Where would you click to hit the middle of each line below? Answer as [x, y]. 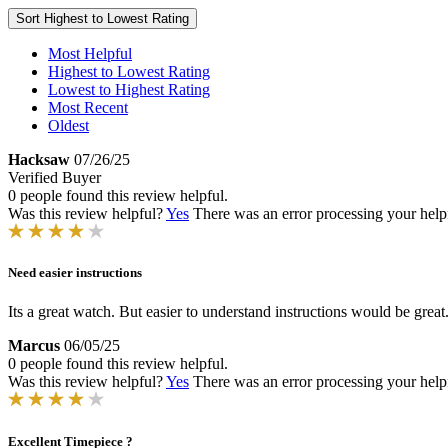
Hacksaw [39, 159]
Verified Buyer [54, 177]
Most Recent [88, 107]
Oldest [68, 125]
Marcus [34, 346]
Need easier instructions [75, 273]
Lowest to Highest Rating [129, 89]
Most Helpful [90, 53]
